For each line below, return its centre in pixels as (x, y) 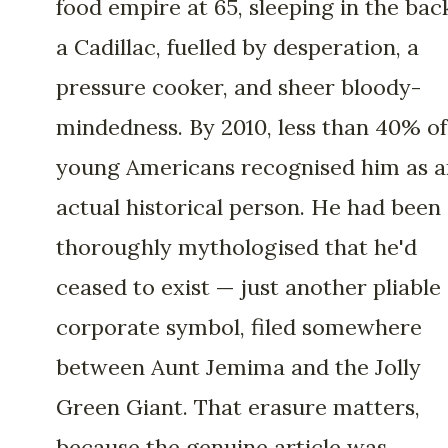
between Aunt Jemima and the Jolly (238, 367)
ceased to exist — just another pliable (248, 287)
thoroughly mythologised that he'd (236, 247)
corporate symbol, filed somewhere (239, 327)
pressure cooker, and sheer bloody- (238, 87)
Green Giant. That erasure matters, (238, 407)
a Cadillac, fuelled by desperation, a (237, 47)
